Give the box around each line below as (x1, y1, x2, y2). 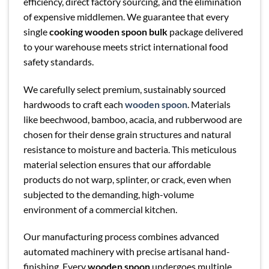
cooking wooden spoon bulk (49, 25, 168, 37)
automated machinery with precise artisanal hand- (23, 246, 230, 258)
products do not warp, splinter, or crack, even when (23, 173, 231, 185)
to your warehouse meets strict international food (23, 40, 228, 52)
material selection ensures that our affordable (23, 158, 211, 170)
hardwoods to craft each (23, 98, 125, 110)
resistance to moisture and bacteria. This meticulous (23, 143, 237, 155)
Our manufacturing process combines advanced (23, 231, 219, 243)
